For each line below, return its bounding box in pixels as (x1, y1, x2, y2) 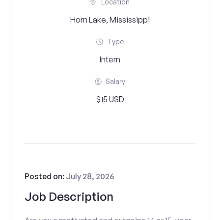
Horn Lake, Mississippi (70, 15, 150, 25)
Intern (100, 55, 120, 64)
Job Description (25, 189, 113, 204)
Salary (106, 77, 125, 85)
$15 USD (96, 94, 124, 104)
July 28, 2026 (66, 171, 114, 181)
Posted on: (25, 171, 66, 181)
